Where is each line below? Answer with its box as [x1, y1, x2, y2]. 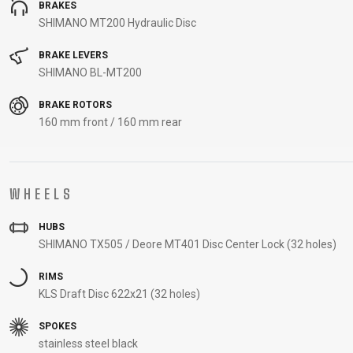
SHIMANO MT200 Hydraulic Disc [39, 17, 196, 29]
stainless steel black [39, 337, 138, 350]
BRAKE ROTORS [36, 99, 112, 111]
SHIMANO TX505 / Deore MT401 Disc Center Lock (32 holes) [39, 238, 336, 251]
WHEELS [9, 185, 74, 203]
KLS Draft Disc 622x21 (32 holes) [39, 288, 200, 300]
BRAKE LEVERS [36, 50, 108, 61]
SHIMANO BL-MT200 [39, 66, 142, 79]
